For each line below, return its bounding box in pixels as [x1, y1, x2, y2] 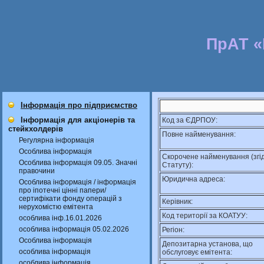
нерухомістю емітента [19, 203, 93, 211]
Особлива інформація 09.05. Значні [19, 159, 137, 167]
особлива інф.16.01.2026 [19, 214, 102, 222]
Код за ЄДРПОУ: [162, 116, 217, 124]
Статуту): [162, 161, 193, 169]
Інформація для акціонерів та [21, 115, 135, 124]
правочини [19, 167, 55, 175]
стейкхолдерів [8, 124, 63, 133]
